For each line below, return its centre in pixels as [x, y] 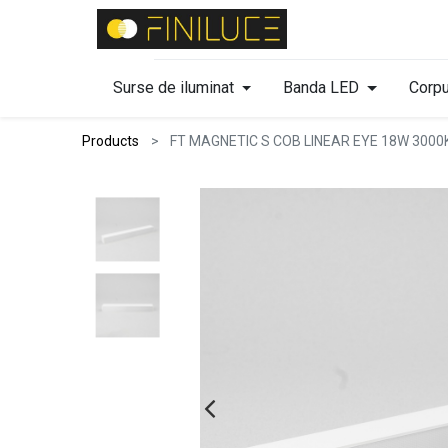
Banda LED [321, 87]
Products [111, 140]
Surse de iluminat [173, 87]
